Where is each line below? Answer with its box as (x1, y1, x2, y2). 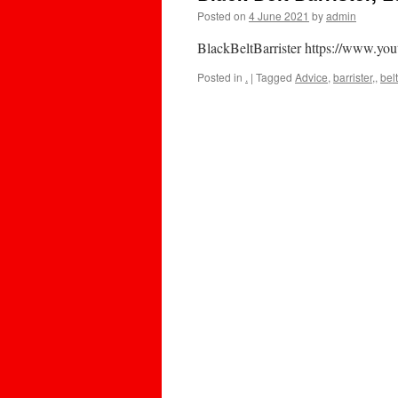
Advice (295, 69, 328, 84)
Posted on (197, 8, 246, 23)
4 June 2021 (249, 8, 309, 23)
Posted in (197, 69, 243, 84)
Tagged (256, 69, 292, 84)
